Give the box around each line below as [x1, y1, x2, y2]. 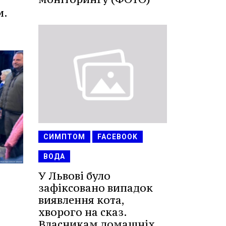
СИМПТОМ [43, 133, 85, 141]
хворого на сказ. [38, 205, 127, 219]
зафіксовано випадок [38, 181, 153, 195]
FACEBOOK [97, 133, 138, 141]
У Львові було [38, 169, 110, 183]
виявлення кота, [38, 193, 124, 207]
